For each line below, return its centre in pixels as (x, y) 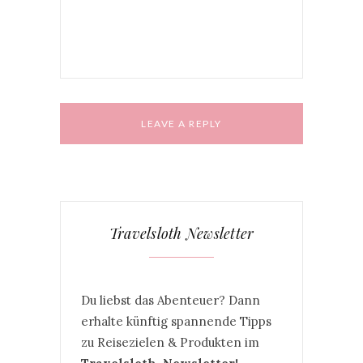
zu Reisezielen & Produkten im (170, 342)
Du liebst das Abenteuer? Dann (171, 300)
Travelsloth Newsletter (181, 233)
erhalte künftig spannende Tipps (176, 321)
